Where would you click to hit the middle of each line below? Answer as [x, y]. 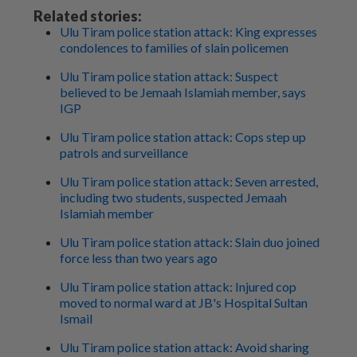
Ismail [76, 319]
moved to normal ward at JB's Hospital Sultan [184, 303]
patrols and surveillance [124, 153]
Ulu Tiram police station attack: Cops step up [183, 137]
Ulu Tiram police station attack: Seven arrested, [189, 182]
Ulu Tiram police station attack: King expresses [188, 32]
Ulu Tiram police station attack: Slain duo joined [190, 242]
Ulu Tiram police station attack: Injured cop [178, 287]
